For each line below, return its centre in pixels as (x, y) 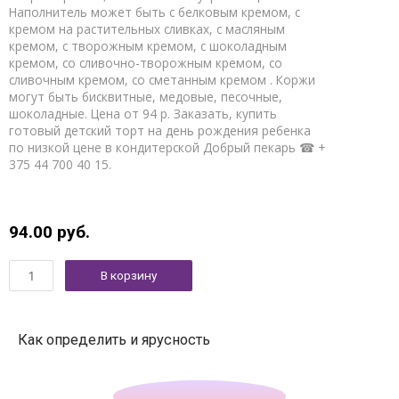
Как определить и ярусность (114, 340)
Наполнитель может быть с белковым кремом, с (155, 12)
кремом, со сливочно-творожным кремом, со (146, 63)
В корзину (128, 276)
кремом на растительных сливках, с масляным (147, 29)
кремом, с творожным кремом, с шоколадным (148, 46)
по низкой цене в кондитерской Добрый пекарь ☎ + (167, 148)
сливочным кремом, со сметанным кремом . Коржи (162, 80)
